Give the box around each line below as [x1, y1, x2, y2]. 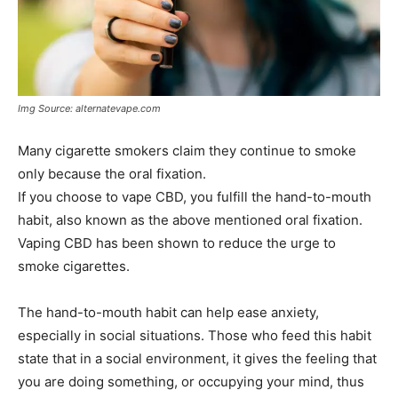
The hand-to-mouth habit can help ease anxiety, [18, 303, 319, 321]
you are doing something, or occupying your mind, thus [18, 372, 364, 390]
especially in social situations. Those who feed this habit [18, 326, 371, 344]
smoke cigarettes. [18, 257, 130, 275]
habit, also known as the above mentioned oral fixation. [18, 211, 362, 228]
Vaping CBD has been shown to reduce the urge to [18, 234, 336, 251]
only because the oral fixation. [18, 164, 206, 182]
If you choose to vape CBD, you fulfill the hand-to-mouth [18, 187, 371, 205]
